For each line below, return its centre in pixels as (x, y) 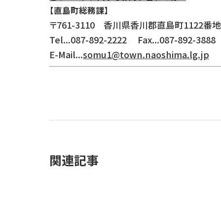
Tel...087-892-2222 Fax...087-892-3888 (132, 40)
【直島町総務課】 (79, 11)
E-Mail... (66, 55)
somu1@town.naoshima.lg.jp (146, 55)
